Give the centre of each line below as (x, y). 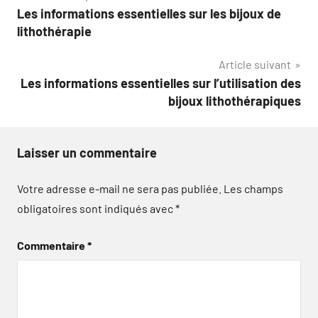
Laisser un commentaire (87, 152)
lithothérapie (54, 31)
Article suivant (255, 64)
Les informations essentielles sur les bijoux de (149, 13)
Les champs (253, 188)
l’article (50, 53)
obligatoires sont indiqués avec (96, 208)
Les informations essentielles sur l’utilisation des (161, 83)
